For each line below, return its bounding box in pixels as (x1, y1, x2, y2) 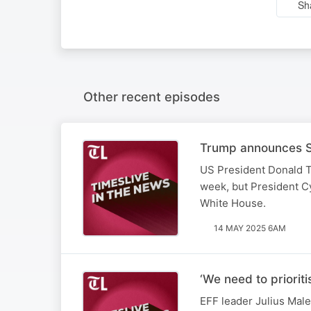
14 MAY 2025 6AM (214, 222, 286, 233)
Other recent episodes (83, 88, 220, 104)
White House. (200, 196, 266, 210)
